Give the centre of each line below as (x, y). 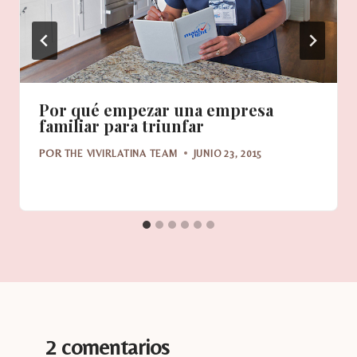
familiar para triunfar (122, 126)
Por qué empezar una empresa (156, 110)
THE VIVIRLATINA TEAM (121, 153)
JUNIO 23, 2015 (228, 153)
